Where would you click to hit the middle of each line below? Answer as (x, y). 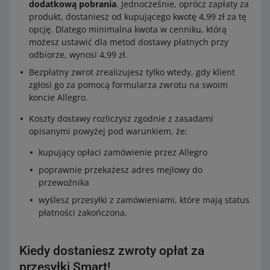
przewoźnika (64, 183)
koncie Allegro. (58, 98)
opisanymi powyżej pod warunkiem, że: (108, 131)
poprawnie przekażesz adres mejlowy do (121, 170)
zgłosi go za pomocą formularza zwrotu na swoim (128, 85)
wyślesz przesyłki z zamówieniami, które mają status (144, 200)
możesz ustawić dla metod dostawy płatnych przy (129, 42)
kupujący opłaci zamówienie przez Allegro (123, 152)
